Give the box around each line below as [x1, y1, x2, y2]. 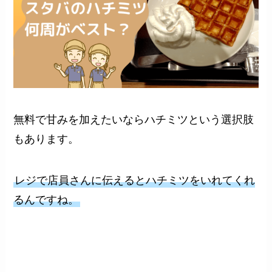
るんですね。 [13, 193, 80, 206]
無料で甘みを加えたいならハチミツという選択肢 [13, 114, 254, 126]
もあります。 [13, 133, 80, 146]
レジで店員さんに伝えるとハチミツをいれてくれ [15, 174, 256, 186]
